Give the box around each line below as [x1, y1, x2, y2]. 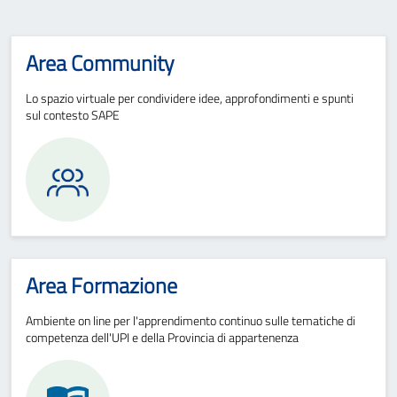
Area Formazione [26, 269, 177, 301]
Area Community [26, 46, 174, 79]
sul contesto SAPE [26, 105, 120, 124]
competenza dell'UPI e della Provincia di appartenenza [26, 327, 299, 346]
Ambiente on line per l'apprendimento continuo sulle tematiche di [26, 310, 355, 330]
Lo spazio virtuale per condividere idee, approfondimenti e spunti [26, 88, 354, 107]
